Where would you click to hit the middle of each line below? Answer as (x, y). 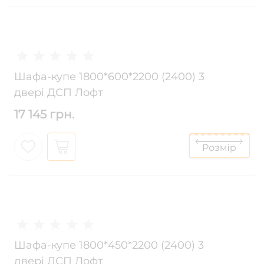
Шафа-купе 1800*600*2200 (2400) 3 (109, 77)
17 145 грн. (44, 115)
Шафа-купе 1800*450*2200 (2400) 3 (109, 245)
